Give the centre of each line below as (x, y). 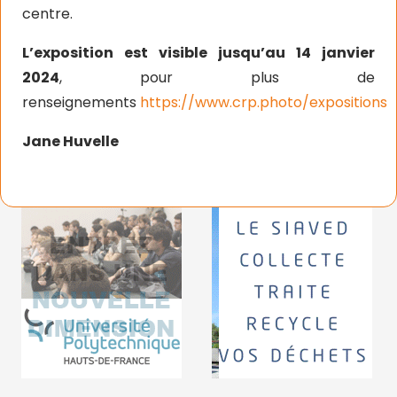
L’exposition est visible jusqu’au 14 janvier (198, 52)
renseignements (81, 102)
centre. (47, 13)
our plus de (262, 77)
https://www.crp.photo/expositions (264, 102)
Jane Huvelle (70, 141)
